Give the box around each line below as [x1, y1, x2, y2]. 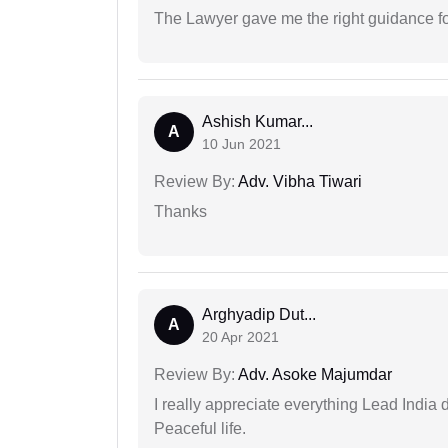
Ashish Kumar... [202, 113, 313, 131]
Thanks [154, 203, 207, 221]
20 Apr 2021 [202, 329, 279, 346]
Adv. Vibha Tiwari [235, 173, 362, 191]
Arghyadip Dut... [202, 306, 316, 324]
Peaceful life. [154, 420, 246, 438]
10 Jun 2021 [202, 136, 281, 153]
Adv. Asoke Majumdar [235, 366, 392, 384]
